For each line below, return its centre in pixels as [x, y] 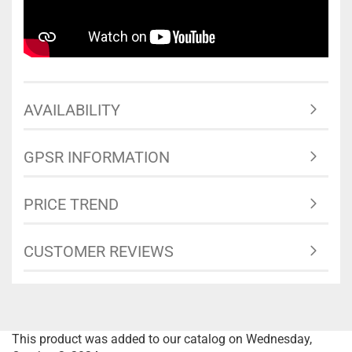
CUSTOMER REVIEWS [99, 251]
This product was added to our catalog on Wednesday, [162, 339]
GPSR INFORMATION [97, 157]
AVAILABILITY [72, 110]
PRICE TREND [71, 204]
